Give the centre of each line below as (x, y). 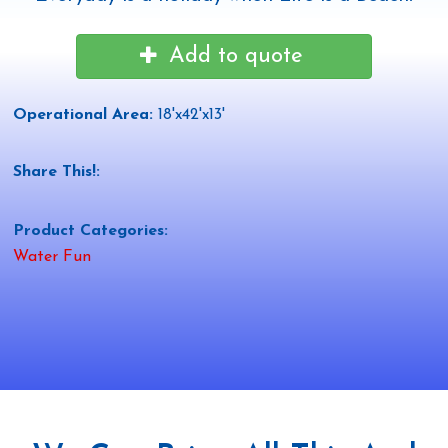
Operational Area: (85, 114)
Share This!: (58, 172)
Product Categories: (92, 231)
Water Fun (51, 256)
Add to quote (236, 56)
